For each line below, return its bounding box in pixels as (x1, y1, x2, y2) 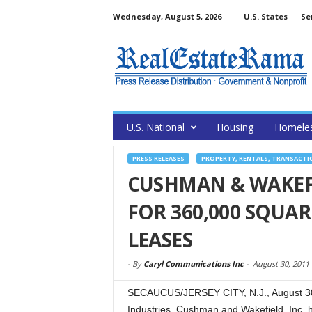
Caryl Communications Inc (143, 258, 244, 269)
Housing (216, 120, 253, 134)
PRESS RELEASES (132, 154, 185, 163)
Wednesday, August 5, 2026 (112, 11, 221, 22)
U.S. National (126, 120, 185, 134)
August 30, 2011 (252, 258, 309, 269)
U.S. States (243, 11, 288, 22)
